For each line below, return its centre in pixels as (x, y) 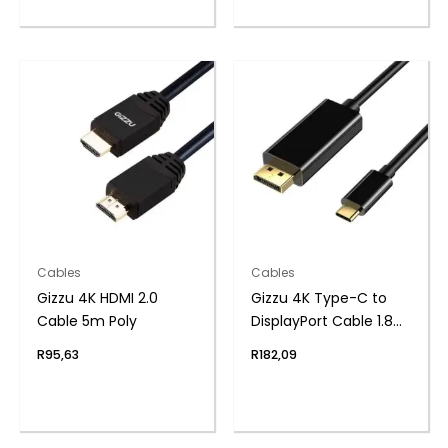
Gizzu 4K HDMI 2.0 (97, 297)
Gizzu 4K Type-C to (318, 297)
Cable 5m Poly (86, 320)
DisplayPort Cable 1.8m (329, 320)
